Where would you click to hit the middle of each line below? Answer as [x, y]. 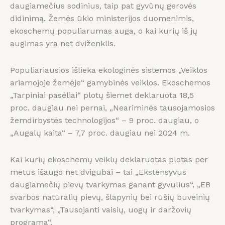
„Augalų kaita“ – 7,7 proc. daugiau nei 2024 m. [100, 133]
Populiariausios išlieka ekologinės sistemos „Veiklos [109, 70]
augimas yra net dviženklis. [63, 44]
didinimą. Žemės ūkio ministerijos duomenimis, [102, 19]
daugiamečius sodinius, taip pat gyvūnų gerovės [103, 6]
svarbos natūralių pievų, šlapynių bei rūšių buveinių [110, 197]
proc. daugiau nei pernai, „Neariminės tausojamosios [113, 108]
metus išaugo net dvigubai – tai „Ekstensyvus [98, 172]
